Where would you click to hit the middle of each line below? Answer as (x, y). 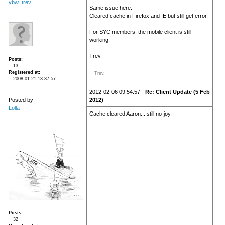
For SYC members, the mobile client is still (140, 32)
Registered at (23, 73)
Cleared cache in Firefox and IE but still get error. (148, 16)
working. (99, 40)
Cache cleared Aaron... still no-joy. (130, 114)
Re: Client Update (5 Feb (177, 92)
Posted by (21, 100)
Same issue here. (110, 8)
